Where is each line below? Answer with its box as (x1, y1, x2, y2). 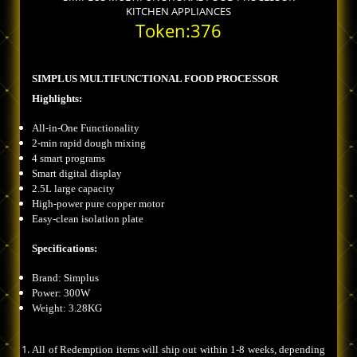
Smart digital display (32, 167, 122, 180)
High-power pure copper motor (32, 198, 164, 210)
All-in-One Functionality (32, 122, 139, 135)
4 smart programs (32, 152, 105, 165)
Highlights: (32, 92, 84, 105)
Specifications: (32, 242, 97, 255)
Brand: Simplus (32, 272, 99, 284)
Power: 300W (32, 287, 90, 300)
